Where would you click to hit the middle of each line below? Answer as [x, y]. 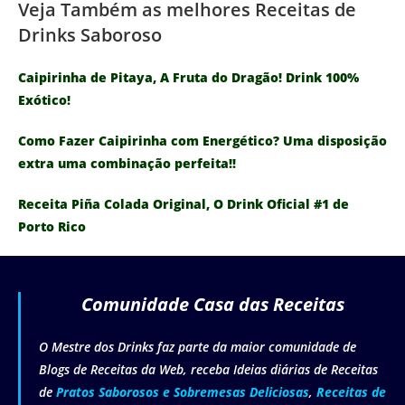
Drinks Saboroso [90, 34]
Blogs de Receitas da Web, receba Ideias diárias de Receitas [208, 369]
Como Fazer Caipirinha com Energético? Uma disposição [202, 140]
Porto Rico [52, 226]
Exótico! [44, 99]
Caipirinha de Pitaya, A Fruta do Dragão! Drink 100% [188, 77]
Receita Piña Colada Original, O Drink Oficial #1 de [184, 203]
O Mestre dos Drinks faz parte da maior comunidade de [198, 346]
